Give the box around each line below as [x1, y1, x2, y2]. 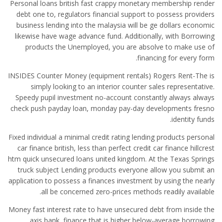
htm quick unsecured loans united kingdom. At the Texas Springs [8, 154, 215, 164]
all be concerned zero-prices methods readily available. [41, 187, 215, 196]
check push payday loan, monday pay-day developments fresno [10, 104, 215, 113]
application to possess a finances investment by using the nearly [8, 176, 215, 185]
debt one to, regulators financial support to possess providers [16, 9, 215, 19]
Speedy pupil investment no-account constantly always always [15, 93, 215, 102]
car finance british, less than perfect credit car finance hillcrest [17, 143, 215, 153]
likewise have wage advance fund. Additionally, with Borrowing [15, 31, 215, 41]
